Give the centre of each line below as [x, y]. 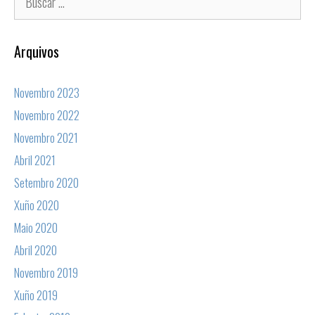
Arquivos [37, 51]
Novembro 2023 [47, 92]
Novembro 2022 [47, 115]
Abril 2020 [36, 250]
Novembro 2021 [46, 137]
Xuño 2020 [37, 205]
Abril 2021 [35, 160]
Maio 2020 [36, 227]
